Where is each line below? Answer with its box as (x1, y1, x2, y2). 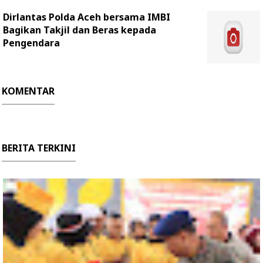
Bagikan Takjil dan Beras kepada (3, 23, 156, 36)
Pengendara (3, 36, 60, 49)
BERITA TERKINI (2, 141, 76, 154)
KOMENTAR (2, 84, 55, 97)
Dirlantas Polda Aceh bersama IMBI (3, 10, 170, 23)
